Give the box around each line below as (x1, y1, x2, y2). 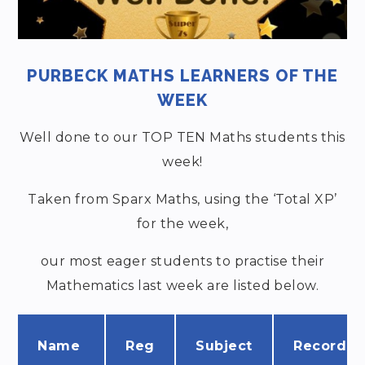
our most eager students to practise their (40, 253, 325, 269)
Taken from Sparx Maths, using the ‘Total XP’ (28, 191, 337, 207)
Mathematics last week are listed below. (46, 277, 319, 293)
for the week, (136, 215, 229, 231)
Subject (196, 337, 253, 354)
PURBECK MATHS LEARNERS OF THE (27, 65, 338, 86)
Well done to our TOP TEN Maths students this (20, 129, 345, 145)
